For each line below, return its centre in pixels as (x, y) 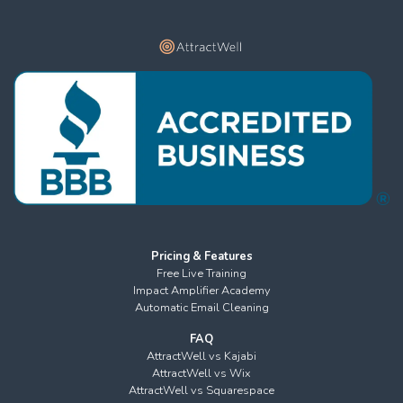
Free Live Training (201, 274)
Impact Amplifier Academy (201, 291)
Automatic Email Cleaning (201, 308)
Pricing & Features (201, 257)
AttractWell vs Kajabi (201, 357)
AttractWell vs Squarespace (201, 391)
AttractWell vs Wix (201, 374)
